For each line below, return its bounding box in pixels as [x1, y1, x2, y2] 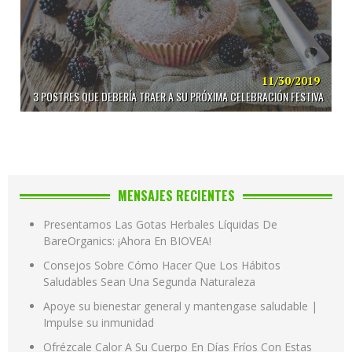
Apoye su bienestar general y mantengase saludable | [43, 298, 317, 313]
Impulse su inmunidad [43, 314, 154, 330]
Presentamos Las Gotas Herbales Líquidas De [43, 216, 277, 232]
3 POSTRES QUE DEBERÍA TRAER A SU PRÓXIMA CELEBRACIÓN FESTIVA [33, 87, 324, 104]
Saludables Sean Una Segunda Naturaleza [43, 273, 255, 289]
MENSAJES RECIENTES [117, 185, 235, 205]
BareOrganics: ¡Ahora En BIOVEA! [43, 233, 211, 248]
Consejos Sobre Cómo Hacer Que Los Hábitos [43, 257, 280, 273]
